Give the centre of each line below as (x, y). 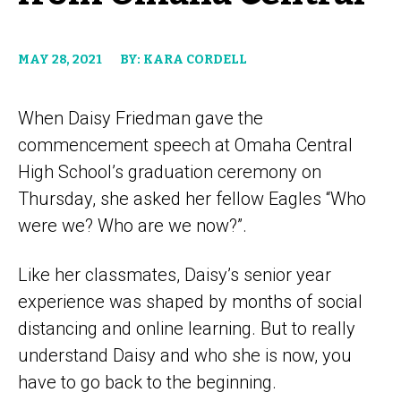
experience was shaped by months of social (190, 301)
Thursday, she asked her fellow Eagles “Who (192, 198)
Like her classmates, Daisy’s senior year (175, 274)
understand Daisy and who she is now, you (185, 355)
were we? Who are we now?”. (132, 225)
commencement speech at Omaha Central (185, 145)
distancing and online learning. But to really (187, 328)
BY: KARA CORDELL (183, 59)
